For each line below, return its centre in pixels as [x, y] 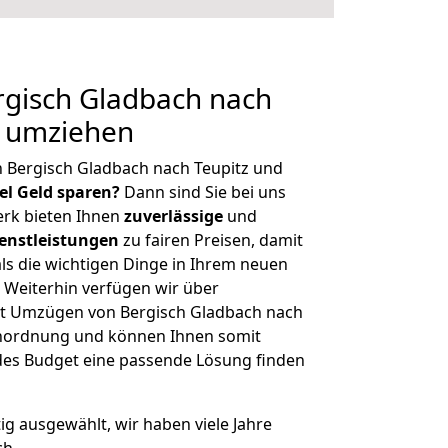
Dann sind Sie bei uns [203, 192]
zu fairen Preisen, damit [211, 240]
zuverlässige [173, 216]
